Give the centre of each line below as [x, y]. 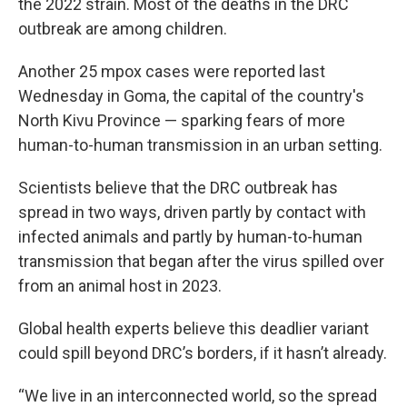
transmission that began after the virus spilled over [201, 261]
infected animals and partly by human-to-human [190, 237]
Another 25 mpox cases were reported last [172, 71]
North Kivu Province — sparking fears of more [182, 120]
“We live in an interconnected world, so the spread [198, 396]
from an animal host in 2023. [120, 286]
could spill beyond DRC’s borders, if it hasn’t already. [203, 353]
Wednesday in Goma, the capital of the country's [191, 96]
